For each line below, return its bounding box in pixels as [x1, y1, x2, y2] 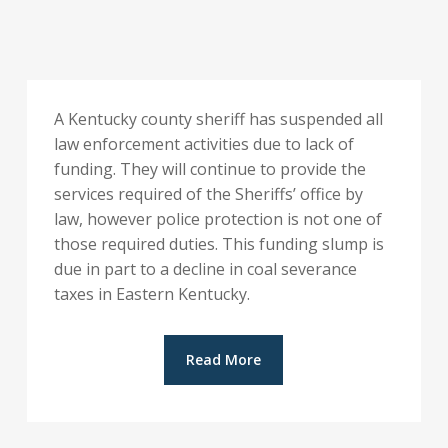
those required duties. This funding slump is [53, 232, 384, 255]
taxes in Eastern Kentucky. [53, 282, 250, 305]
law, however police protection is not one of [53, 207, 382, 230]
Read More [186, 349, 262, 369]
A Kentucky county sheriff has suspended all [53, 107, 383, 130]
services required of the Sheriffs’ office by [53, 182, 363, 205]
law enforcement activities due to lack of [53, 132, 354, 155]
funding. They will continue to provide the [53, 157, 366, 180]
